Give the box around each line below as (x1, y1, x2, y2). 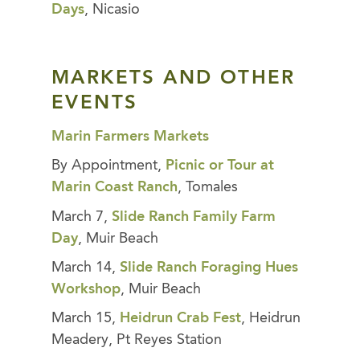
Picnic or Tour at (166, 158, 274, 174)
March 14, (51, 260, 120, 275)
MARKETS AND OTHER (51, 69, 296, 89)
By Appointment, (51, 158, 166, 174)
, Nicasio (84, 2, 140, 18)
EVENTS (51, 94, 138, 114)
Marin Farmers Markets (51, 129, 209, 145)
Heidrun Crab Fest (120, 311, 241, 326)
